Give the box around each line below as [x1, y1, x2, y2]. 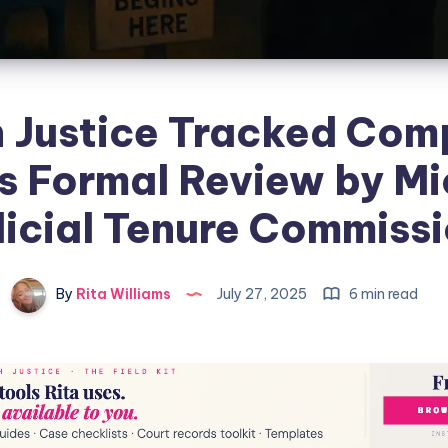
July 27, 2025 [213, 285, 310, 304]
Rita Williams [72, 285, 171, 304]
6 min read [345, 285, 418, 304]
